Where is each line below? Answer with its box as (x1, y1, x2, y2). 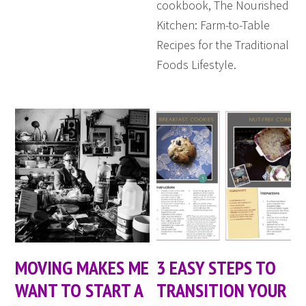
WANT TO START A (15, 277, 143, 303)
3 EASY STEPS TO (156, 255, 277, 281)
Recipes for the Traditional (156, 36, 290, 53)
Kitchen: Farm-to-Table (156, 16, 270, 33)
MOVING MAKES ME (15, 255, 150, 281)
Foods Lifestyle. (156, 56, 237, 72)
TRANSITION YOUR (156, 277, 288, 303)
